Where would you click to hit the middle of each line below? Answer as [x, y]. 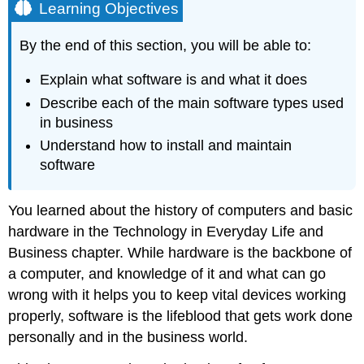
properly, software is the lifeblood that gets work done [181, 316]
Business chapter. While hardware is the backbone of [180, 253]
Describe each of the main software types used [192, 103]
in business [77, 122]
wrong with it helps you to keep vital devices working [178, 295]
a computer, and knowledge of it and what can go [167, 274]
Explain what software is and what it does [174, 80]
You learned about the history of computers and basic [181, 211]
